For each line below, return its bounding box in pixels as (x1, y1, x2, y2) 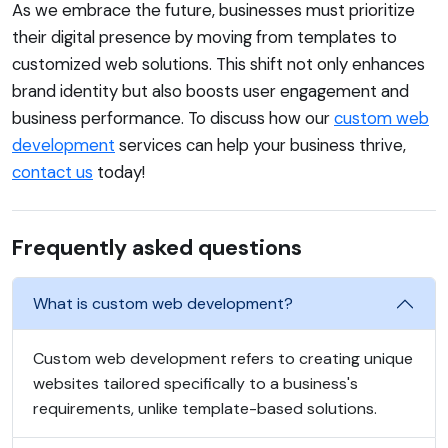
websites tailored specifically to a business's (33, 372, 358, 394)
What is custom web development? (33, 293, 293, 314)
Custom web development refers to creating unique (33, 347, 413, 369)
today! (93, 160, 145, 183)
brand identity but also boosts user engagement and (12, 79, 409, 102)
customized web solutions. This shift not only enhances (12, 52, 425, 75)
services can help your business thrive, (115, 133, 406, 156)
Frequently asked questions (12, 232, 302, 262)
